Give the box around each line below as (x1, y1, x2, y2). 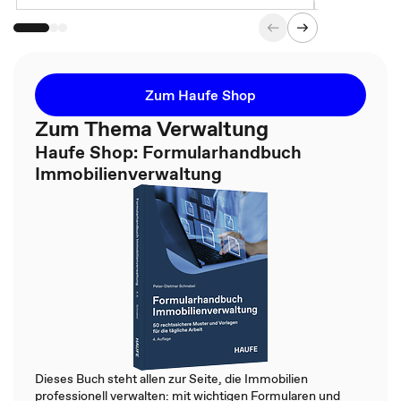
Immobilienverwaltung (35, 160, 222, 186)
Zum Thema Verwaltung (35, 113, 269, 143)
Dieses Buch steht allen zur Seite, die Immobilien (35, 369, 308, 388)
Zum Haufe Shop (145, 84, 256, 105)
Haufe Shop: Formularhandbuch (35, 139, 302, 165)
